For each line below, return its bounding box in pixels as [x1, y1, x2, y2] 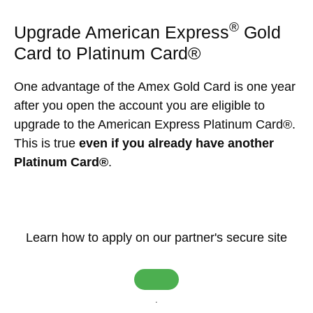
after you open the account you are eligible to [14, 98, 265, 112]
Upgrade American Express [14, 22, 229, 42]
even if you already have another [79, 136, 274, 150]
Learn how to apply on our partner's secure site [26, 230, 287, 245]
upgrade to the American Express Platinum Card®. [14, 117, 296, 131]
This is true [14, 136, 79, 150]
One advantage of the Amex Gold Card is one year [14, 79, 296, 94]
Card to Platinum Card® [14, 43, 201, 63]
